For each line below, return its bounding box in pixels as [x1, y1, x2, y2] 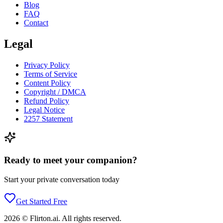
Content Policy [24, 79, 71, 88]
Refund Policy [24, 97, 69, 106]
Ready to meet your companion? [4, 154, 137, 165]
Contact [24, 18, 48, 27]
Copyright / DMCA [24, 88, 86, 97]
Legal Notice [24, 106, 65, 114]
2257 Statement [24, 114, 73, 123]
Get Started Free [16, 197, 67, 206]
